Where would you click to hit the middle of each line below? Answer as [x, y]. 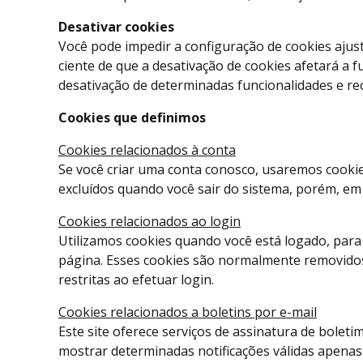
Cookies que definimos [132, 118]
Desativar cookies [116, 27]
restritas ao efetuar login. [136, 280]
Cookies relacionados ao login [149, 222]
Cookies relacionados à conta [147, 150]
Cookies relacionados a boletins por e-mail [188, 312]
